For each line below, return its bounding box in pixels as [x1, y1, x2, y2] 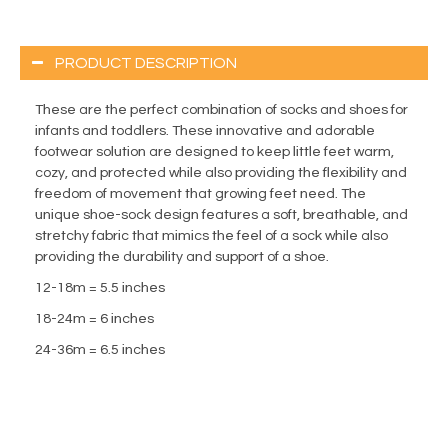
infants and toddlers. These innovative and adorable [35, 124, 375, 139]
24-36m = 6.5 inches [35, 343, 165, 358]
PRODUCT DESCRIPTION [55, 55, 237, 72]
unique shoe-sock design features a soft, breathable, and [35, 208, 408, 223]
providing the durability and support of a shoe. [35, 250, 329, 265]
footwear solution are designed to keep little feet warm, [35, 145, 394, 160]
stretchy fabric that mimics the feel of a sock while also [35, 229, 388, 244]
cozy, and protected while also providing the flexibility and [35, 166, 407, 181]
